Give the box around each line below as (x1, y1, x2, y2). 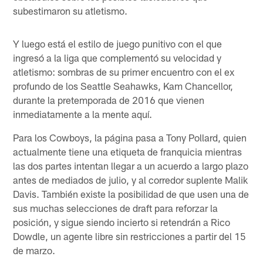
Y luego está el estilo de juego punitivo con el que (13, 37, 222, 49)
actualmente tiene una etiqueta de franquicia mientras (13, 145, 242, 157)
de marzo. (13, 244, 56, 256)
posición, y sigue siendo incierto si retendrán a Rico (13, 215, 231, 228)
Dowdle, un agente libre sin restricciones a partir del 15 (13, 230, 247, 242)
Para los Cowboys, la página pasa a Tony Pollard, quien (13, 131, 247, 143)
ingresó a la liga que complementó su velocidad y (13, 51, 222, 63)
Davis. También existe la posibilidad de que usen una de (13, 187, 249, 200)
